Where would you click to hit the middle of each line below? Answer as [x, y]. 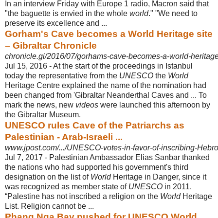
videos [87, 105]
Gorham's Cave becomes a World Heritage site [109, 34]
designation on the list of [48, 177]
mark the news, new [40, 105]
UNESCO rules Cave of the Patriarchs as [95, 125]
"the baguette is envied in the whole [67, 13]
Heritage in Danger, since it [159, 177]
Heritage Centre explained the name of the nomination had [106, 85]
